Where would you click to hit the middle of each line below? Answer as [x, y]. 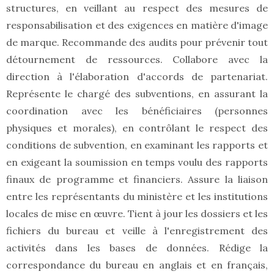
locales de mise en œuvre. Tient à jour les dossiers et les [137, 214]
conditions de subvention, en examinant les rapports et [137, 145]
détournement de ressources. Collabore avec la [137, 60]
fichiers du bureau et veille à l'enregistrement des [137, 231]
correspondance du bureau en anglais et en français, [137, 265]
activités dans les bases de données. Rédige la [137, 248]
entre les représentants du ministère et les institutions [137, 197]
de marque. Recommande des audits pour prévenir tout [137, 43]
